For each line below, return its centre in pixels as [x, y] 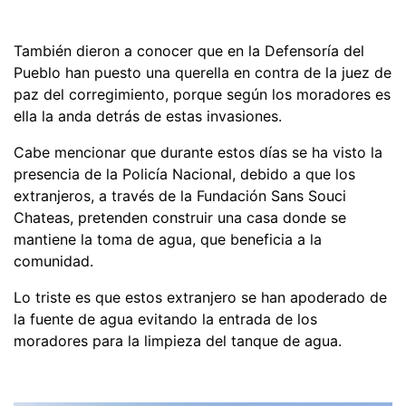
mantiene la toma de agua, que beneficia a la [168, 240]
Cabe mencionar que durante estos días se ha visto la [198, 153]
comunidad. [53, 261]
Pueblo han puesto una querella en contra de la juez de [203, 73]
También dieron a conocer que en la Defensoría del [189, 51]
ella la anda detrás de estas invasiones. [148, 116]
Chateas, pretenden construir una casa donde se [180, 218]
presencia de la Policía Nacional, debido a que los [184, 174]
